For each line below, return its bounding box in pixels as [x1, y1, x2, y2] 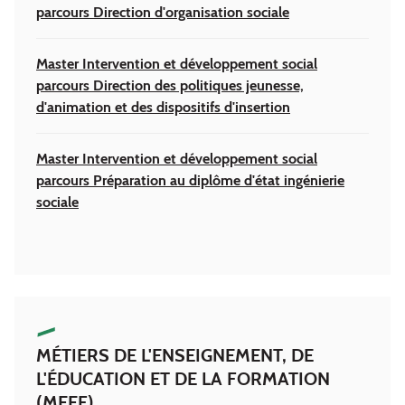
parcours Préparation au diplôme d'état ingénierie [36, 171, 344, 189]
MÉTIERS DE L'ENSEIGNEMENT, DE [36, 344, 314, 366]
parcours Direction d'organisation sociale [36, 3, 289, 21]
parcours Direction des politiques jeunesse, [36, 76, 304, 94]
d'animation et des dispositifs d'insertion [36, 98, 290, 116]
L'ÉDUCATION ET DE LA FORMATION [36, 367, 330, 390]
